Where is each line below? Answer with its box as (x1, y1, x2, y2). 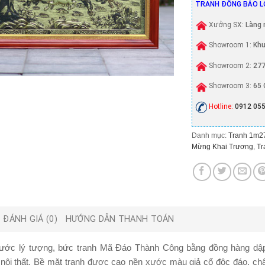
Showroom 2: (207, 61, 253, 70)
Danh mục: (192, 131, 228, 140)
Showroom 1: (207, 41, 253, 50)
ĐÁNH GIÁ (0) (3, 214, 57, 224)
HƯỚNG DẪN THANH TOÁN (65, 214, 174, 224)
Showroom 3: (207, 82, 253, 91)
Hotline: (207, 102, 235, 111)
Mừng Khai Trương (192, 142, 253, 151)
